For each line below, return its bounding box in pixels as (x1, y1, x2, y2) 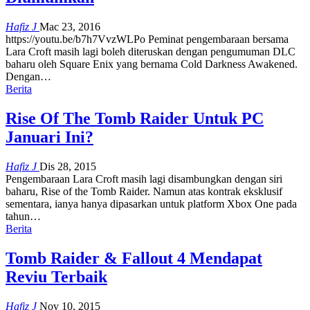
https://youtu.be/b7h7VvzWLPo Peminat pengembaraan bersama (6, 33, 289, 46)
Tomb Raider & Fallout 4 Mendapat (6, 248, 262, 267)
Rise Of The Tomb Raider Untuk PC (6, 109, 264, 128)
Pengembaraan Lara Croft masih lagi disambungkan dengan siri (6, 173, 282, 185)
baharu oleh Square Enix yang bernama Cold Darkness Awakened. (6, 58, 298, 71)
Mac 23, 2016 (39, 21, 100, 33)
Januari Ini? (6, 128, 93, 147)
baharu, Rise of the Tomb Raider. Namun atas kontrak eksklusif (6, 185, 282, 198)
